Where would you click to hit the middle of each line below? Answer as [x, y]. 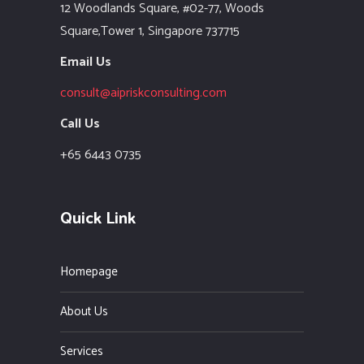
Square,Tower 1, [104, 32]
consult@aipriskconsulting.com [143, 93]
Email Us [86, 63]
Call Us [80, 124]
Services [82, 352]
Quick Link [98, 219]
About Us [84, 312]
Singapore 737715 [194, 32]
